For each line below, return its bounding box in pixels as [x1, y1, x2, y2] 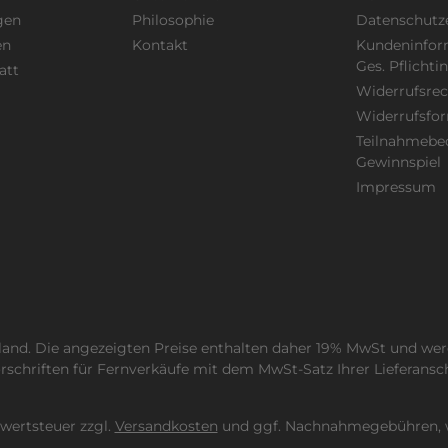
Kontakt [132, 36, 188, 55]
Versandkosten [114, 417, 218, 436]
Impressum [356, 178, 436, 197]
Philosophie [132, 11, 214, 30]
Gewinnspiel [356, 153, 441, 172]
